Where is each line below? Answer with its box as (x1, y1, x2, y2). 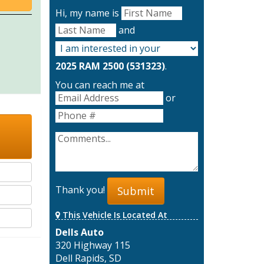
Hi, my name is (55, 6, 121, 19)
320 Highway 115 (55, 238, 130, 252)
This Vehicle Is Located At (60, 209, 167, 220)
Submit (117, 183, 154, 198)
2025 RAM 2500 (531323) (55, 60, 165, 73)
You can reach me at (55, 78, 144, 92)
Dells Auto (55, 225, 104, 239)
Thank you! (55, 183, 107, 197)
